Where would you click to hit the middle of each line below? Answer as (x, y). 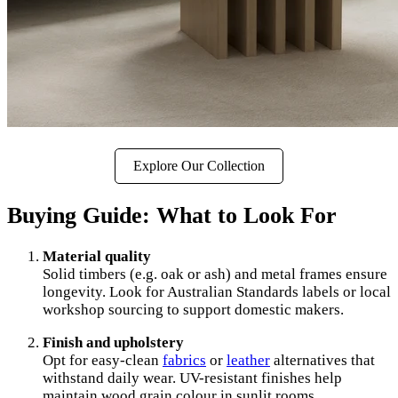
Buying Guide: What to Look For (172, 216)
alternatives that (322, 361)
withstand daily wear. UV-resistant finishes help (192, 378)
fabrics (184, 361)
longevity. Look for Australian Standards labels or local (217, 292)
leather (248, 361)
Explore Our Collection (199, 165)
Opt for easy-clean (103, 361)
